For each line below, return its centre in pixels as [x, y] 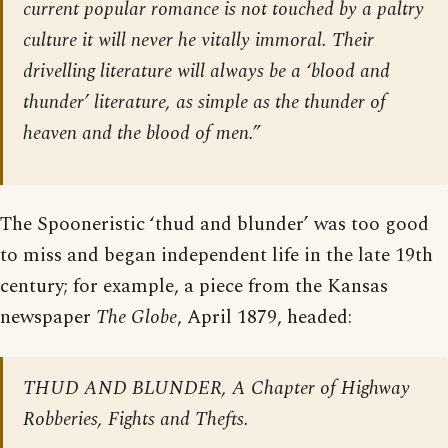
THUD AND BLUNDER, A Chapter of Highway [216, 388]
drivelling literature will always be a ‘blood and [206, 71]
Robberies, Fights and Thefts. [136, 419]
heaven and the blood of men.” [141, 133]
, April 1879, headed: [264, 317]
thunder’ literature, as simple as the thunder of [204, 102]
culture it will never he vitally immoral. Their [198, 40]
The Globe [136, 317]
